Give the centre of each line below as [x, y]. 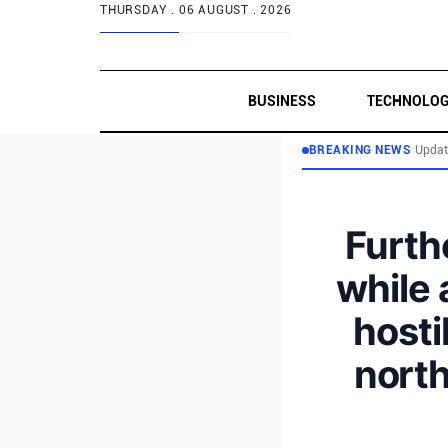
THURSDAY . [139, 10]
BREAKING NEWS [360, 150]
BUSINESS [281, 101]
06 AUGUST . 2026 [235, 10]
